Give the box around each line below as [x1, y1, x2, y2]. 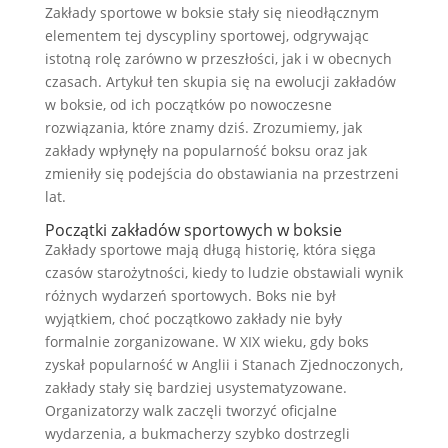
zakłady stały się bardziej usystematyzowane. [44, 378, 347, 397]
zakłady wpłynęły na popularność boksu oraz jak [44, 141, 367, 160]
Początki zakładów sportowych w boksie [44, 219, 342, 241]
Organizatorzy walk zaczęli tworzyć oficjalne [44, 401, 337, 420]
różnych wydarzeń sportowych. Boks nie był [44, 286, 336, 305]
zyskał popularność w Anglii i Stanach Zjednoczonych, [44, 355, 403, 374]
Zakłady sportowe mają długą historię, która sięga [44, 240, 376, 259]
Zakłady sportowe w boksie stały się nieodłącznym [44, 3, 379, 22]
